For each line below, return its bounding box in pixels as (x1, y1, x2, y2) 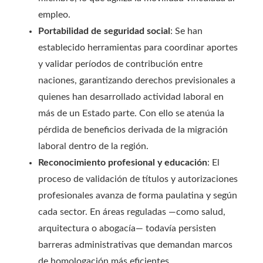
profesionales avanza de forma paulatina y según (38, 191, 237, 200)
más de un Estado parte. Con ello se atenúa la (38, 109, 224, 118)
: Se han (170, 26, 203, 36)
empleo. (38, 10, 70, 19)
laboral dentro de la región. (38, 141, 149, 151)
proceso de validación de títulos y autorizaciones (38, 174, 238, 184)
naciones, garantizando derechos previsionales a (38, 76, 235, 85)
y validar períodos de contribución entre (38, 59, 203, 69)
